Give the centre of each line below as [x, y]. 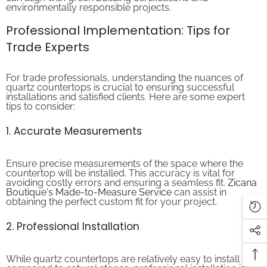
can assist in [199, 182]
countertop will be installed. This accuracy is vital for [120, 163]
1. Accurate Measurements [74, 121]
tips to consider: [41, 97]
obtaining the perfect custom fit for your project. [111, 192]
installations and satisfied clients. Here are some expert [125, 87]
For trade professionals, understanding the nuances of [125, 68]
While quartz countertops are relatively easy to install [123, 249]
